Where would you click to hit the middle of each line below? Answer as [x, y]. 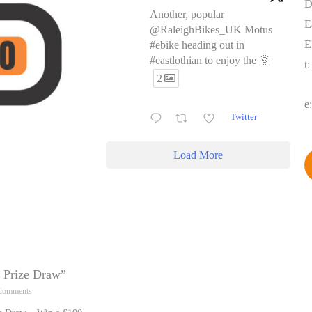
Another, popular [187, 14]
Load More [198, 155]
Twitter [243, 117]
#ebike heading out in [197, 45]
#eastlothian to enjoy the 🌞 [210, 60]
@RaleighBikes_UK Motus [211, 29]
